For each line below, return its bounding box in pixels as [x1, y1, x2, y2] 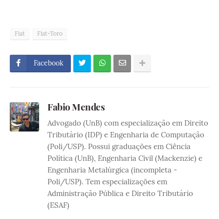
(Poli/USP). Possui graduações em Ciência [47, 142, 191, 152]
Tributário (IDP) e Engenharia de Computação [47, 130, 204, 140]
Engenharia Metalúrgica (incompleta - [47, 165, 177, 175]
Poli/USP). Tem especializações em [47, 177, 167, 187]
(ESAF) [47, 200, 69, 210]
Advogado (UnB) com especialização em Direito [47, 118, 208, 128]
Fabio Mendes [47, 100, 105, 113]
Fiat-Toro [37, 30, 63, 38]
